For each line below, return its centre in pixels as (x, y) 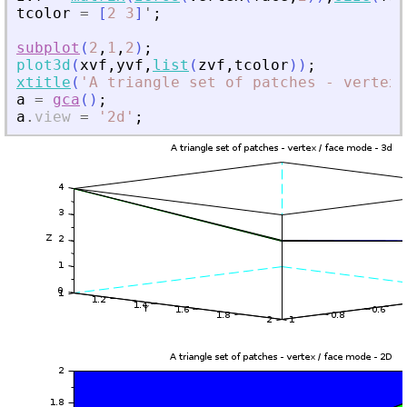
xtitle (44, 83)
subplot (48, 48)
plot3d (44, 65)
